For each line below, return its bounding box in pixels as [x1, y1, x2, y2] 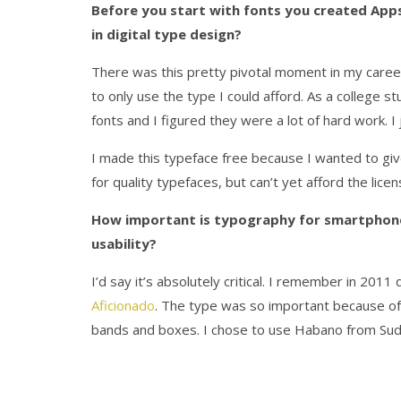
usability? [91, 234, 157, 252]
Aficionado [91, 295, 155, 314]
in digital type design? [91, 24, 242, 43]
